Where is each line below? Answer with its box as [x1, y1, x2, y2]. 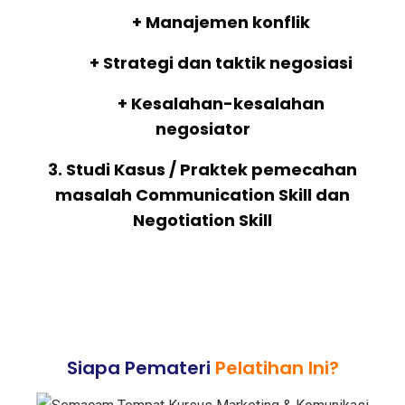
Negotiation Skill [133, 209, 272, 232]
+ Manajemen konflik [95, 11, 310, 34]
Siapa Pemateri [66, 355, 215, 381]
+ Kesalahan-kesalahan [80, 92, 325, 116]
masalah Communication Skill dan [55, 184, 350, 207]
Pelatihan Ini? [214, 355, 339, 381]
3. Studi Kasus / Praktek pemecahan [48, 158, 357, 182]
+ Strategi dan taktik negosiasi [52, 52, 353, 75]
